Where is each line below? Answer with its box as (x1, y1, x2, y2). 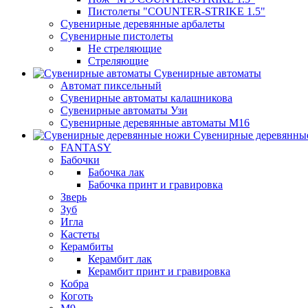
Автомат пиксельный (60, 80, 162, 91)
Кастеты (60, 228, 100, 240)
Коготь (60, 290, 93, 302)
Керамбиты (60, 241, 113, 252)
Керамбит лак (88, 253, 152, 265)
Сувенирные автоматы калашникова (60, 92, 232, 104)
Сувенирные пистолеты (60, 30, 173, 42)
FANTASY (60, 142, 111, 153)
